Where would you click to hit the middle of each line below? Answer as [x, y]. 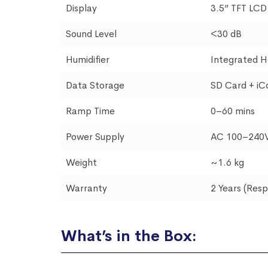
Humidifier [88, 60]
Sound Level [91, 34]
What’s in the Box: [129, 236]
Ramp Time [90, 111]
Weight [81, 163]
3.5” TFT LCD [239, 8]
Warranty [86, 188]
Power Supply [95, 137]
